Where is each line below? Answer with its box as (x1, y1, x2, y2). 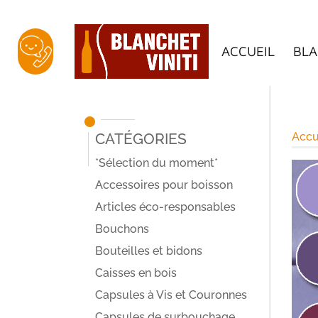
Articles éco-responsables (95, 200, 236, 214)
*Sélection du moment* (95, 156, 219, 170)
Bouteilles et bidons (95, 244, 203, 258)
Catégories (95, 124, 187, 149)
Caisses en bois (95, 266, 177, 280)
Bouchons (95, 222, 150, 236)
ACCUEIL (221, 43, 275, 59)
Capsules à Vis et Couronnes (95, 288, 248, 302)
